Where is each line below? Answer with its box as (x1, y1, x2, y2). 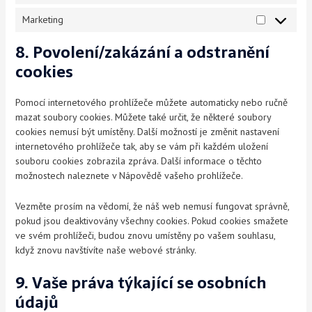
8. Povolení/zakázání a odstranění (15, 40, 270, 65)
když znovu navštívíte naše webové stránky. (15, 243, 197, 256)
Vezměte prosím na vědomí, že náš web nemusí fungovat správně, (15, 199, 290, 212)
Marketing (22, 13, 64, 26)
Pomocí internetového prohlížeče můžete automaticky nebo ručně (15, 96, 288, 109)
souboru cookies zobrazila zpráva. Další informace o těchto (15, 155, 263, 168)
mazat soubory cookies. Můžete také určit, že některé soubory (15, 111, 272, 124)
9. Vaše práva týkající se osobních (15, 270, 267, 295)
